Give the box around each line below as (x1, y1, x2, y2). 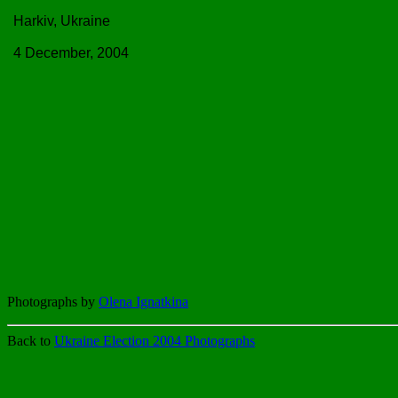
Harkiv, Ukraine (13, 13, 110, 28)
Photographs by (7, 294, 99, 309)
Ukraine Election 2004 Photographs (54, 333, 255, 348)
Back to (7, 333, 54, 348)
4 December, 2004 (13, 45, 129, 60)
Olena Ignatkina (99, 294, 188, 309)
